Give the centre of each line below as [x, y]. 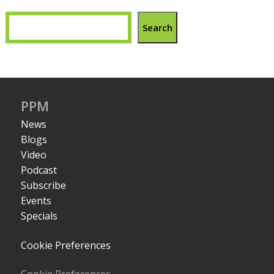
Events [36, 201]
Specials [39, 216]
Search [158, 27]
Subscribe [44, 186]
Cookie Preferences [66, 245]
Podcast [39, 170]
